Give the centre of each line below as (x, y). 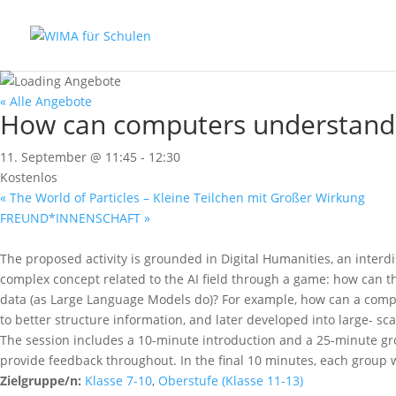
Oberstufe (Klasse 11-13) (231, 381)
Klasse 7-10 (118, 381)
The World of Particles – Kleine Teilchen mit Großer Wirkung (186, 198)
